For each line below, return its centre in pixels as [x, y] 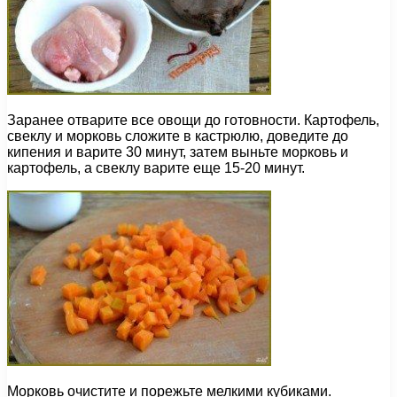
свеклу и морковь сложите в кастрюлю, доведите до [178, 136]
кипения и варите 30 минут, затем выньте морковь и [178, 152]
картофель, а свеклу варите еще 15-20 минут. [156, 168]
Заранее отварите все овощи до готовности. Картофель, [193, 121]
